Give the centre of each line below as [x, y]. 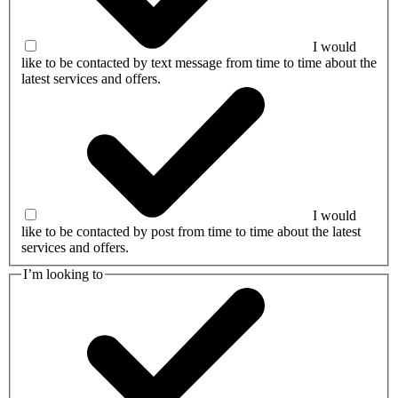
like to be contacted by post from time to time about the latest [191, 232]
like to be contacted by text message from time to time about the [199, 63]
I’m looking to [63, 275]
